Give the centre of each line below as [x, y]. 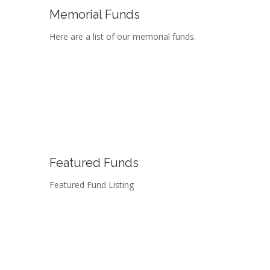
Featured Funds [94, 162]
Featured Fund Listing [92, 184]
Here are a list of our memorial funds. [123, 36]
